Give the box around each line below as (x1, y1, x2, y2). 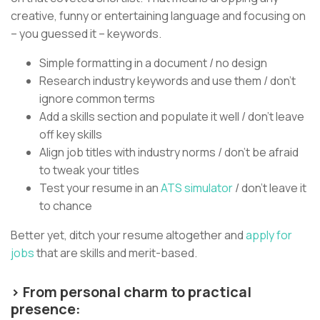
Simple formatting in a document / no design (39, 54, 267, 71)
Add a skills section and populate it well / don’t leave (39, 108, 304, 124)
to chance (39, 197, 94, 214)
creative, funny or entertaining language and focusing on (11, 7, 306, 24)
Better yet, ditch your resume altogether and (11, 226, 246, 243)
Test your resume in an (39, 179, 159, 196)
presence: (11, 299, 81, 319)
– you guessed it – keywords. (11, 25, 164, 41)
